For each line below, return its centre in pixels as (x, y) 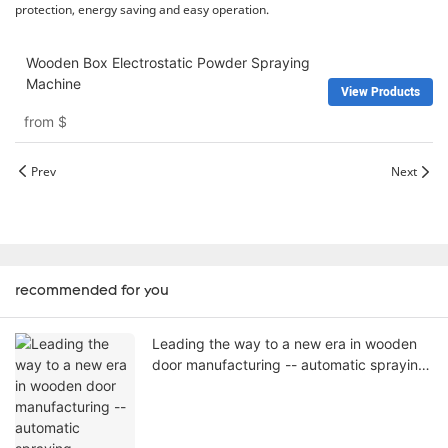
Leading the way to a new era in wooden (284, 344)
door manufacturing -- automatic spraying (289, 365)
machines (183, 386)
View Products (380, 92)
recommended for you (92, 292)
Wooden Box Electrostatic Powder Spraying (167, 63)
